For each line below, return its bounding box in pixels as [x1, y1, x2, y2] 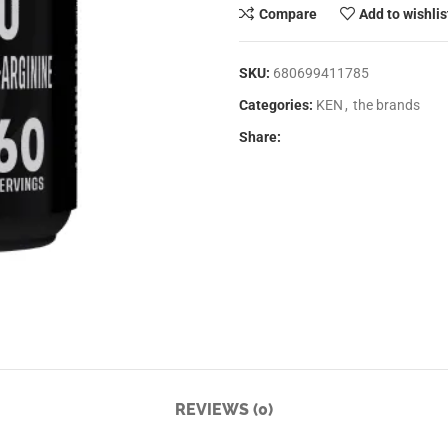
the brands [353, 97, 420, 113]
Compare [258, 5, 317, 22]
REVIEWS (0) [175, 400, 273, 419]
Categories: [239, 97, 313, 113]
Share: [239, 129, 281, 145]
